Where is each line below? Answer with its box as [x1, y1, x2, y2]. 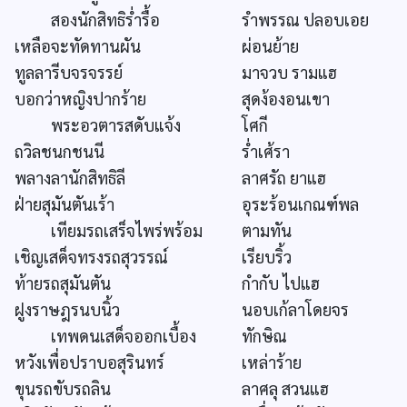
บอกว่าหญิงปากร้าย [15, 87, 146, 109]
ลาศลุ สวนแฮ [242, 377, 329, 399]
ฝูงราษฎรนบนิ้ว [15, 298, 120, 320]
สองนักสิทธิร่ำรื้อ [15, 8, 160, 30]
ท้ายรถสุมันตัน [15, 272, 111, 293]
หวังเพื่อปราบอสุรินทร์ [15, 351, 164, 372]
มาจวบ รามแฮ [242, 61, 337, 83]
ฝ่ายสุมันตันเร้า [15, 193, 114, 214]
